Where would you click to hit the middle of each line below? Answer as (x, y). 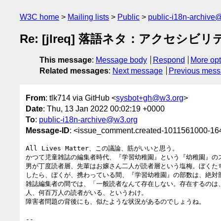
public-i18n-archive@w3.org (88, 119)
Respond (169, 60)
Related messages (74, 71)
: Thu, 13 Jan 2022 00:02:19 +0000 (104, 109)
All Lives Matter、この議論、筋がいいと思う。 (102, 148)
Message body (121, 60)
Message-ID (48, 130)
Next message (138, 71)
